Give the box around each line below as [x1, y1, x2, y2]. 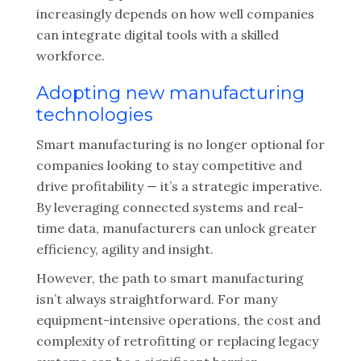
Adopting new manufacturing [36, 82, 305, 104]
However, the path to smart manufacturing [36, 270, 304, 286]
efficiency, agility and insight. [36, 241, 214, 257]
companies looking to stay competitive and [36, 157, 302, 173]
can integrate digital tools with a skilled [36, 27, 279, 43]
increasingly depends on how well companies [36, 6, 314, 22]
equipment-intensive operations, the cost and [36, 312, 321, 328]
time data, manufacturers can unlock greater [36, 220, 317, 236]
